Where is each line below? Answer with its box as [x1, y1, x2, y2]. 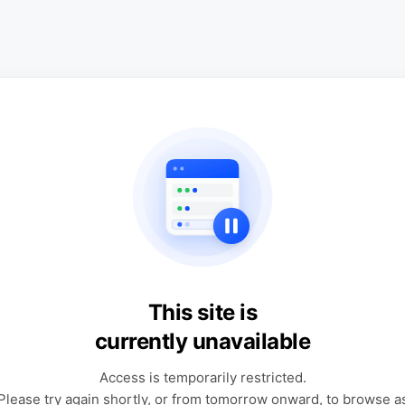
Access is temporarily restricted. [99, 369, 306, 386]
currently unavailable [94, 328, 311, 354]
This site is [147, 299, 258, 325]
